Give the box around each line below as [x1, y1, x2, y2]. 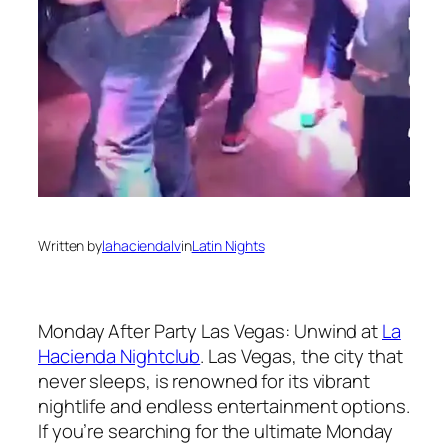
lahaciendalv [102, 235, 181, 255]
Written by [38, 235, 102, 255]
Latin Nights [191, 235, 265, 255]
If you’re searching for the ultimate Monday [38, 417, 393, 444]
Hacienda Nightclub [38, 342, 201, 369]
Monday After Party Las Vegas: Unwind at [38, 317, 382, 344]
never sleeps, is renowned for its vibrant [38, 367, 370, 394]
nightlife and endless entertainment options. [38, 392, 410, 419]
